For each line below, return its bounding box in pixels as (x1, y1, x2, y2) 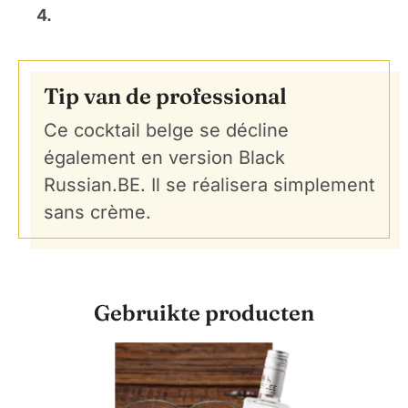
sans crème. (44, 200, 151, 223)
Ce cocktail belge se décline (44, 118, 289, 141)
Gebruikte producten (94, 299, 314, 326)
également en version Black (44, 146, 285, 168)
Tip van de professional (44, 82, 287, 109)
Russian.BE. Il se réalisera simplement (44, 173, 375, 196)
